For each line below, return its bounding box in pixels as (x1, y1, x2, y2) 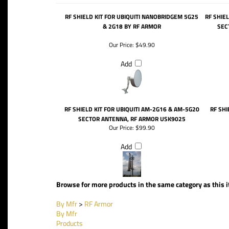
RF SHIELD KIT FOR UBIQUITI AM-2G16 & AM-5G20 (64, 104, 199, 114)
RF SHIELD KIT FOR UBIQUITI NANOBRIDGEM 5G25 (65, 12, 198, 21)
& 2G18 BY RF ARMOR (102, 21, 161, 31)
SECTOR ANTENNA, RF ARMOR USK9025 (78, 114, 186, 124)
